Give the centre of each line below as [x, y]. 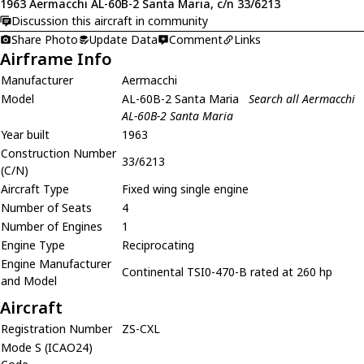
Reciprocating [158, 245]
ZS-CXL [141, 328]
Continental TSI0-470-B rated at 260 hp [227, 271]
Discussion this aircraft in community [110, 21]
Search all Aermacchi [302, 98]
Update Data [123, 39]
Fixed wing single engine [185, 188]
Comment [196, 39]
